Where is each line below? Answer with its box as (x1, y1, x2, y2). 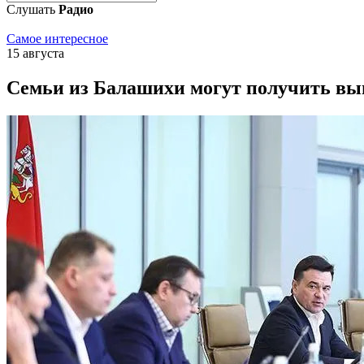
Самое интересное (6, 32, 108, 45)
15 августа (6, 46, 64, 60)
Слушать (6, 2, 58, 16)
